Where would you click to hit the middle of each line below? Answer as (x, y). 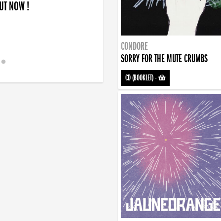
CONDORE (134, 46)
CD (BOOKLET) (139, 78)
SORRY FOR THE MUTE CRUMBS (164, 58)
